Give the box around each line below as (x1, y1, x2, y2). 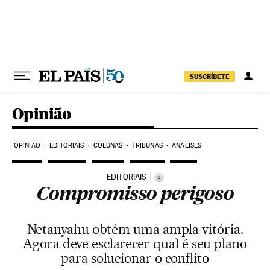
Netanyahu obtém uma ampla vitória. (27, 221, 243, 237)
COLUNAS (93, 142, 123, 149)
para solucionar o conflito (61, 250, 209, 266)
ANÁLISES (172, 142, 202, 149)
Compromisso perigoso (36, 186, 234, 204)
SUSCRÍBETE (190, 72, 230, 81)
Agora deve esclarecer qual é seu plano (23, 236, 247, 251)
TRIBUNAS (131, 142, 163, 149)
